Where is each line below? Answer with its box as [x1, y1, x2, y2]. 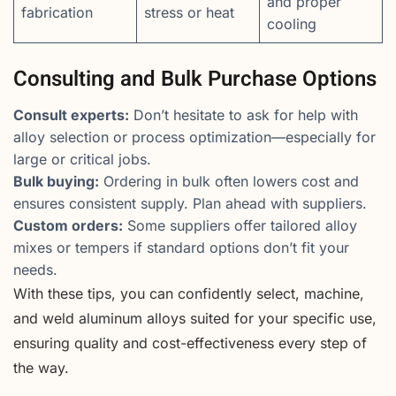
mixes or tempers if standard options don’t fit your [13, 239, 349, 257]
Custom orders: [13, 217, 123, 235]
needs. [13, 261, 57, 279]
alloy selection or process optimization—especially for [13, 128, 376, 147]
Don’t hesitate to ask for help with [129, 106, 358, 125]
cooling [267, 15, 316, 34]
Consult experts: [13, 106, 129, 125]
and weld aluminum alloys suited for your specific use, [13, 309, 377, 328]
